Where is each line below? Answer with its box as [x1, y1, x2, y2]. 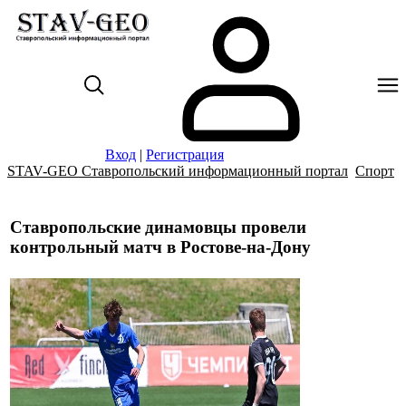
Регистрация [146, 147, 224, 162]
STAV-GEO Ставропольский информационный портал [7, 163, 348, 179]
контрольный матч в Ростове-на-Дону [10, 237, 311, 256]
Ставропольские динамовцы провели [10, 217, 306, 237]
